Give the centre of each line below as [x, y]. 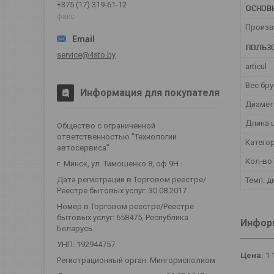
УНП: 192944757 [86, 244]
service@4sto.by [86, 54]
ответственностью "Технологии [117, 136]
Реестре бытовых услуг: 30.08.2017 [122, 190]
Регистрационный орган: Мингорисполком [136, 260]
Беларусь [75, 228]
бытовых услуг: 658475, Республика [123, 217]
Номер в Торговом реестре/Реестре [125, 206]
